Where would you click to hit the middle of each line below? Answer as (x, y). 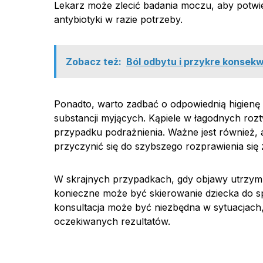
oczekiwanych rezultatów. (112, 221)
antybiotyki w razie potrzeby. (118, 19)
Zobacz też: (94, 62)
